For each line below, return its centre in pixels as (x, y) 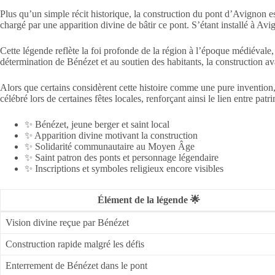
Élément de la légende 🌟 (149, 199)
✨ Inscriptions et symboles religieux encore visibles (124, 168)
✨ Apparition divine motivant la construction (111, 135)
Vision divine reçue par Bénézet (67, 222)
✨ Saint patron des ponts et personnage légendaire (122, 157)
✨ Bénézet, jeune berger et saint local (97, 124)
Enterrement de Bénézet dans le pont (76, 265)
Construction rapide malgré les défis (75, 244)
